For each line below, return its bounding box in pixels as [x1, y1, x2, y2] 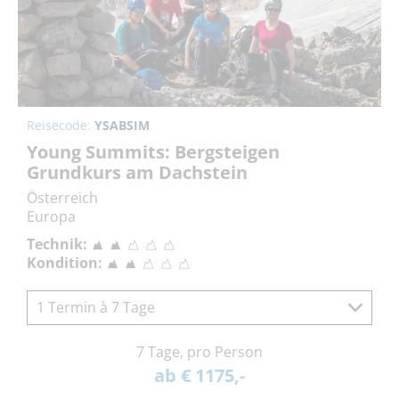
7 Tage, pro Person [136, 341, 263, 362]
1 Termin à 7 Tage [37, 297, 155, 317]
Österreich [27, 187, 98, 208]
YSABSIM [94, 116, 150, 134]
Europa [27, 206, 76, 226]
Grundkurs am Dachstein [27, 159, 248, 184]
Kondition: [27, 252, 102, 273]
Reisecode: [27, 116, 94, 134]
